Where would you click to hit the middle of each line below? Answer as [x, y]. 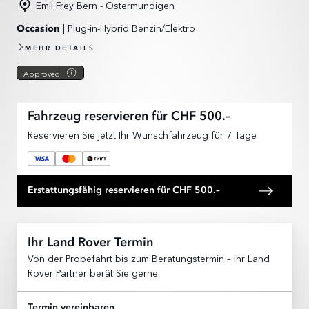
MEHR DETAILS [60, 48]
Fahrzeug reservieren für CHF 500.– [129, 116]
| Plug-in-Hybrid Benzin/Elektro [128, 27]
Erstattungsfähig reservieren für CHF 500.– [124, 191]
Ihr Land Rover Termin [90, 242]
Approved [42, 73]
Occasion [38, 29]
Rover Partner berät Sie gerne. [94, 272]
